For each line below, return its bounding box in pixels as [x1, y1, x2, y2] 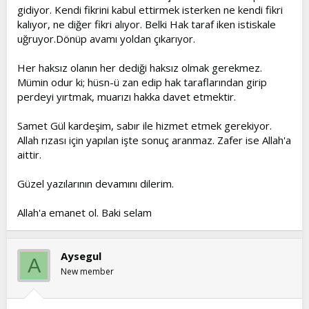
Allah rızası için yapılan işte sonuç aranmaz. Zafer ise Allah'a [17, 133, 291, 147]
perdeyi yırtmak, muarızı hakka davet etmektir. [17, 90, 236, 103]
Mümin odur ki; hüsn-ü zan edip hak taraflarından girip [17, 75, 267, 89]
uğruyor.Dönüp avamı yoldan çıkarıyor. [17, 32, 195, 46]
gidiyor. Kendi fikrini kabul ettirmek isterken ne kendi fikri [17, 3, 283, 17]
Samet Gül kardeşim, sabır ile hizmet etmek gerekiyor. [17, 119, 272, 132]
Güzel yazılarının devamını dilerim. [17, 177, 174, 190]
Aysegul [61, 249, 101, 263]
